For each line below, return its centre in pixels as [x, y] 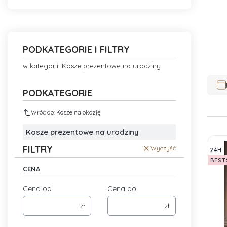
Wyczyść [163, 148]
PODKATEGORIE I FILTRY [76, 49]
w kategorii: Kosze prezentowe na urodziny [92, 66]
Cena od [37, 189]
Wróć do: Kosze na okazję [66, 112]
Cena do [122, 189]
